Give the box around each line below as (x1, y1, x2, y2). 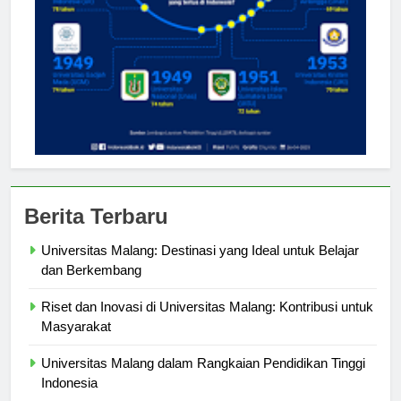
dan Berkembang (41, 278, 141, 294)
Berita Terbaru (24, 220, 168, 245)
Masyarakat (41, 335, 111, 351)
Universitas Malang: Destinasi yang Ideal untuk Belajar (41, 259, 359, 275)
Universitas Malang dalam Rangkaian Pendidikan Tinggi (41, 371, 365, 388)
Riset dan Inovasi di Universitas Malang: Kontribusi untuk (41, 315, 373, 331)
